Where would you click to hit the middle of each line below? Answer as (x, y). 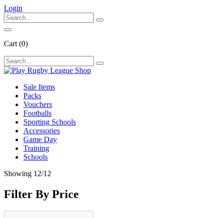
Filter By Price (41, 194)
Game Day (40, 139)
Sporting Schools (50, 122)
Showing (19, 173)
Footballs (37, 113)
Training (36, 148)
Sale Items (39, 87)
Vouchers (38, 104)
